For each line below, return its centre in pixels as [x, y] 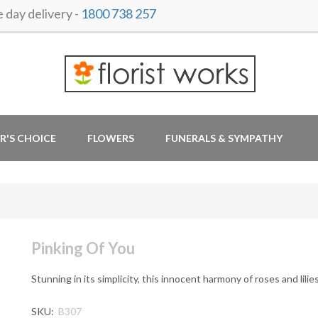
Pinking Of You [83, 248]
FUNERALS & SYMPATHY [224, 138]
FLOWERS [111, 138]
